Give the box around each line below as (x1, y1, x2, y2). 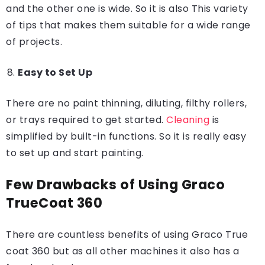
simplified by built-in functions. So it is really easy (6, 130, 246, 143)
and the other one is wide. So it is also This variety (6, 2, 248, 15)
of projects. (6, 35, 62, 49)
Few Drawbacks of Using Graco (6, 175, 225, 194)
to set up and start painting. (6, 146, 144, 160)
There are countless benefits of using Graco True (6, 228, 248, 241)
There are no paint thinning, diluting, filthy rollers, (6, 96, 247, 110)
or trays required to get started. (6, 113, 166, 127)
